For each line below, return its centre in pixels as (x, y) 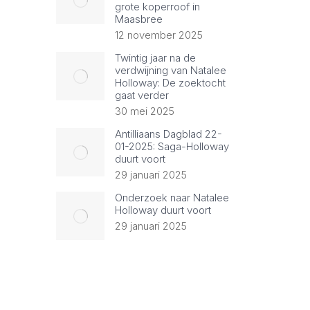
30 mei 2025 (145, 111)
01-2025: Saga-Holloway (172, 146)
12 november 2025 (159, 35)
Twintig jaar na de (155, 58)
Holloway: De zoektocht (170, 83)
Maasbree (139, 19)
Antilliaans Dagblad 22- (168, 134)
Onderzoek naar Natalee (172, 198)
